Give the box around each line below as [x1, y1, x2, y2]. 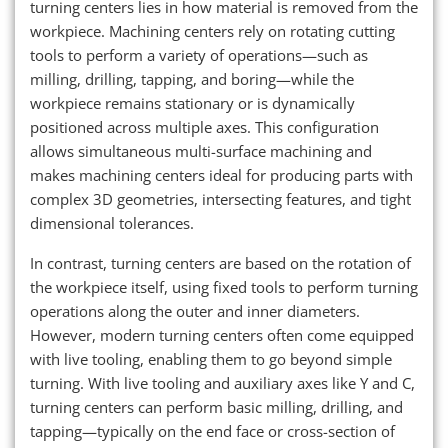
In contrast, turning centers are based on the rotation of [30, 252, 411, 273]
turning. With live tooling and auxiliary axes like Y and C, [30, 372, 415, 393]
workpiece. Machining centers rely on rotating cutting [30, 20, 395, 41]
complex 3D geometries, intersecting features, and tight [30, 188, 411, 209]
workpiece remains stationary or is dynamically [30, 92, 355, 113]
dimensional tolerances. [30, 212, 194, 233]
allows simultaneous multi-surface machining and [30, 140, 372, 161]
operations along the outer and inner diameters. [30, 300, 360, 321]
